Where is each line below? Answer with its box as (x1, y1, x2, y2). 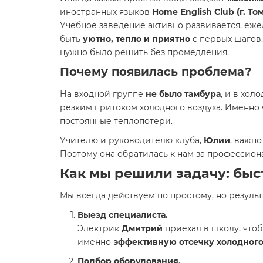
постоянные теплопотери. (60, 116, 173, 126)
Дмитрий (122, 223, 163, 234)
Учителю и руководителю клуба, (60, 135, 204, 146)
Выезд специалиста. (77, 210, 168, 220)
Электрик (77, 223, 122, 234)
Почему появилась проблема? (60, 65, 252, 79)
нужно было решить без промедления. (60, 47, 229, 58)
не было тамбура (146, 89, 221, 99)
